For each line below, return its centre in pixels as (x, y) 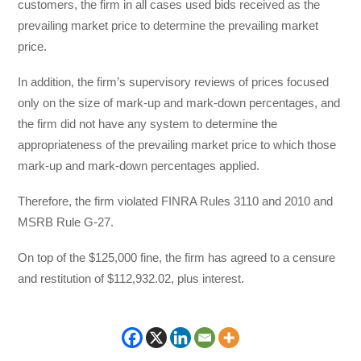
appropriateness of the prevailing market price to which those (177, 144)
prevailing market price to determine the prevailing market (168, 25)
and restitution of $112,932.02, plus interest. (131, 279)
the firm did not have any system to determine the (148, 123)
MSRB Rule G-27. (66, 222)
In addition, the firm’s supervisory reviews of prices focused (174, 81)
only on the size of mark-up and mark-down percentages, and (179, 102)
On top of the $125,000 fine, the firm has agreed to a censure (177, 258)
